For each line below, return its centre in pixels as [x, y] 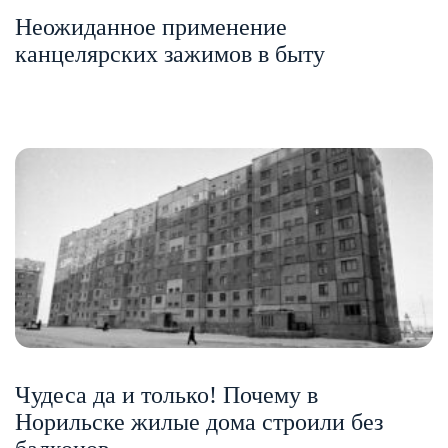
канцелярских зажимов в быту [170, 53]
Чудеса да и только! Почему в [166, 394]
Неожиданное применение [151, 26]
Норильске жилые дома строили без [199, 421]
